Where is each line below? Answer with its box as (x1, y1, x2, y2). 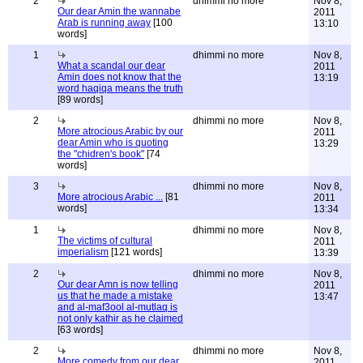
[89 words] (58, 94, 103, 105)
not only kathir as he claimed (58, 313, 183, 324)
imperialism (58, 246, 109, 258)
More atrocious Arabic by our (58, 126, 183, 137)
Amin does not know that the (58, 71, 181, 83)
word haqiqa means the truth (58, 83, 183, 94)
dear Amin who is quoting (58, 137, 169, 148)
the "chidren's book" (58, 148, 144, 160)
